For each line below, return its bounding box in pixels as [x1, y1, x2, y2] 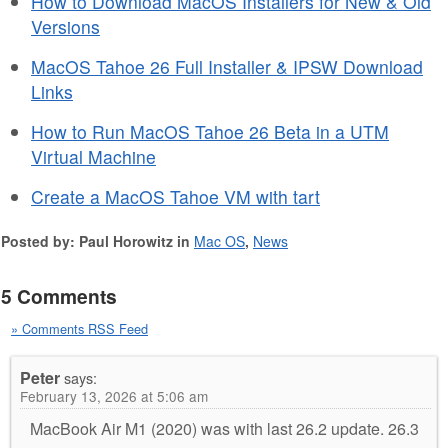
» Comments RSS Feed [11, 318, 148, 338]
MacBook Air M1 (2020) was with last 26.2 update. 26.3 [30, 416, 419, 440]
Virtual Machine [31, 143, 156, 169]
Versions [31, 13, 100, 39]
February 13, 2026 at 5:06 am [20, 385, 208, 406]
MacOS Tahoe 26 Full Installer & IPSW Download [31, 53, 423, 79]
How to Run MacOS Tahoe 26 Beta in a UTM [31, 118, 389, 144]
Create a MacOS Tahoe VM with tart [31, 183, 320, 209]
